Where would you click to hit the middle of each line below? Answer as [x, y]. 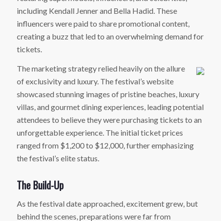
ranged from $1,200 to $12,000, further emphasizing [105, 146]
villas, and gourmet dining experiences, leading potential [110, 107]
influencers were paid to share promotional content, [103, 23]
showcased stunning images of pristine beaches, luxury [108, 94]
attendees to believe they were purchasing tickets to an [109, 120]
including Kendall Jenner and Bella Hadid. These [97, 10]
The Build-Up [40, 185]
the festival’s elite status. [58, 158]
